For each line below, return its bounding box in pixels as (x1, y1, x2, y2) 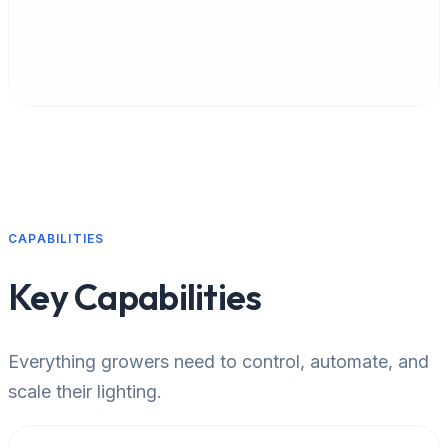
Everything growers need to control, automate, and (8, 350, 429, 372)
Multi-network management (85, 34, 264, 52)
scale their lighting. (8, 380, 162, 402)
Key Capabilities (8, 274, 262, 320)
